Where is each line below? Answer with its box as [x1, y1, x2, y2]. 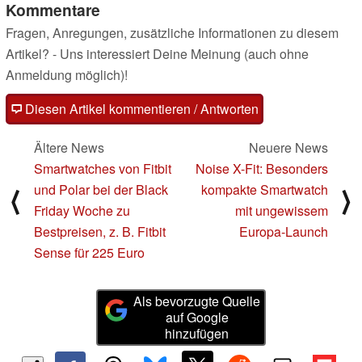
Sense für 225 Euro [34, 242, 145, 262]
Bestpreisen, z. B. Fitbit [34, 221, 166, 241]
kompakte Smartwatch [201, 179, 328, 199]
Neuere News [249, 137, 328, 157]
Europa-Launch [239, 221, 328, 241]
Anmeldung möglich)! [6, 65, 128, 84]
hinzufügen [165, 323, 229, 343]
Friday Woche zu [34, 200, 130, 220]
